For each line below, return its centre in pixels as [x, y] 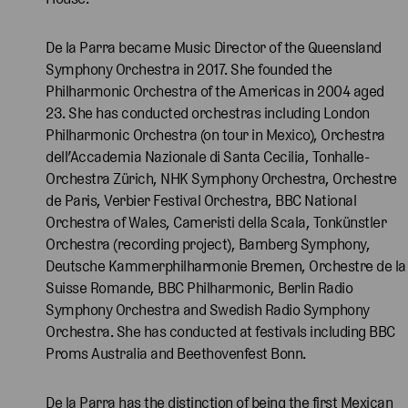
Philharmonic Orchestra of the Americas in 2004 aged [215, 91]
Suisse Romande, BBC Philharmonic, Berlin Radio [199, 287]
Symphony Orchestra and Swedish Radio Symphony [208, 309]
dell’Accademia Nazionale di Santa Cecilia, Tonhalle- [208, 156]
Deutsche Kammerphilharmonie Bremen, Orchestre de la [226, 265]
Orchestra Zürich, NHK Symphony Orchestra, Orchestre [221, 178]
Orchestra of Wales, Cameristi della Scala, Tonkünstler [216, 222]
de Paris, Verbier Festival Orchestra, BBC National [201, 200]
